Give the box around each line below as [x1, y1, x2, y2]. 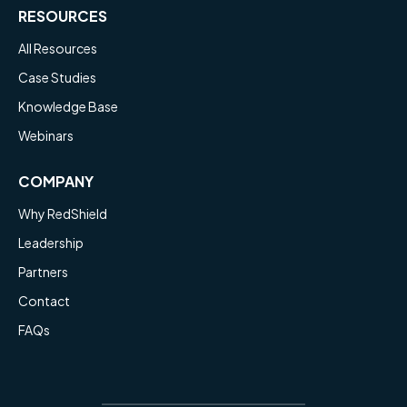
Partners [18, 263, 68, 280]
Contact [18, 292, 70, 309]
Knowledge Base [18, 97, 118, 114]
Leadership [18, 233, 84, 251]
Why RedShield [18, 204, 107, 222]
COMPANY [18, 171, 94, 191]
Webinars [18, 126, 74, 144]
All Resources [18, 39, 97, 56]
